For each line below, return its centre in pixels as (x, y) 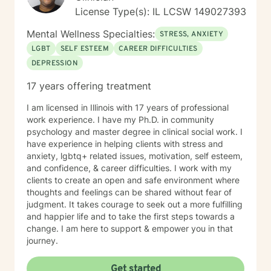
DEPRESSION (55, 64)
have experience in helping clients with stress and (125, 144)
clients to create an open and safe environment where (133, 180)
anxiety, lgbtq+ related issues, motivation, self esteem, (135, 156)
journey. (42, 240)
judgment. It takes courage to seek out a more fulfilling (135, 204)
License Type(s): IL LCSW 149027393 (161, 11)
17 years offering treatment (89, 86)
